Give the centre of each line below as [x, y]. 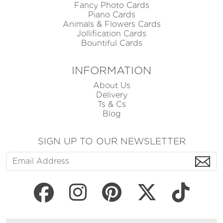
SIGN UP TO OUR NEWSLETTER [111, 141]
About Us [111, 86]
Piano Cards [111, 15]
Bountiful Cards [111, 43]
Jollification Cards [111, 34]
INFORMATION [111, 70]
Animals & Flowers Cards [111, 24]
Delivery [111, 95]
